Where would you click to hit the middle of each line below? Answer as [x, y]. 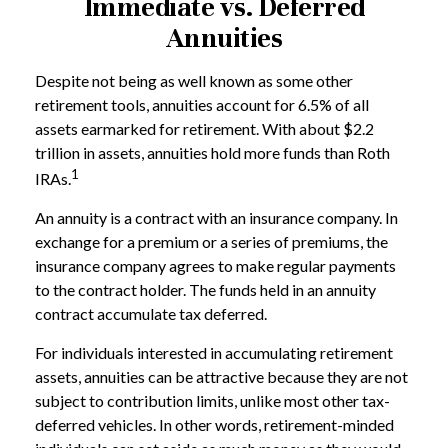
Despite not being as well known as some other [194, 80]
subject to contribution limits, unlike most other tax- [212, 401]
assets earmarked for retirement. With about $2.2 [204, 128]
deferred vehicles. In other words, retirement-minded [214, 425]
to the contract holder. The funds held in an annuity [205, 290]
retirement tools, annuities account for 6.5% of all [202, 104]
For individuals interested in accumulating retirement [214, 353]
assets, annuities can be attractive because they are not [221, 377]
